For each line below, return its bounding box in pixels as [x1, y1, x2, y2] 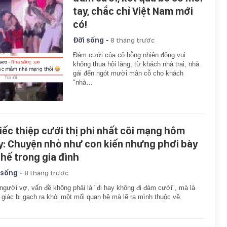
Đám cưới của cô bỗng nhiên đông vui [73, 51, 185, 59]
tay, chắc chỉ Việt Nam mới [73, 5, 193, 17]
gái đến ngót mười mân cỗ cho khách [73, 69, 183, 77]
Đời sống [73, 36, 104, 44]
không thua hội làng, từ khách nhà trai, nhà [73, 60, 199, 68]
